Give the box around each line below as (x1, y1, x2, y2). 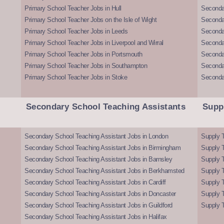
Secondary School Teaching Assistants (26, 102, 185, 112)
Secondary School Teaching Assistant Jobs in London (24, 132, 168, 140)
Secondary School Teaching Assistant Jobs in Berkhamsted (24, 167, 184, 175)
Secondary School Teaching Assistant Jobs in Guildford (24, 201, 172, 209)
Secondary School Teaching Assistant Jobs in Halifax (24, 213, 167, 221)
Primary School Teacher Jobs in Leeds (24, 27, 128, 35)
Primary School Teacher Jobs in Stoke (24, 73, 127, 81)
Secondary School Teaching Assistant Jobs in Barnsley (24, 155, 172, 163)
